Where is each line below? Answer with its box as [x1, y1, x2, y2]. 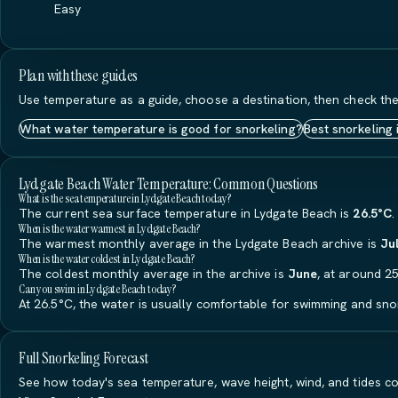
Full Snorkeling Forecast [19, 347, 148, 369]
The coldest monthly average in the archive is [19, 266, 288, 282]
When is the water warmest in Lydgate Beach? [19, 220, 200, 236]
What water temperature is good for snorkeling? [20, 121, 302, 137]
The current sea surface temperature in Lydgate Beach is [19, 205, 354, 221]
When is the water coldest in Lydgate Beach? [19, 251, 195, 267]
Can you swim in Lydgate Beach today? [19, 281, 176, 297]
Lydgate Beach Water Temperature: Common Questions [19, 173, 318, 195]
